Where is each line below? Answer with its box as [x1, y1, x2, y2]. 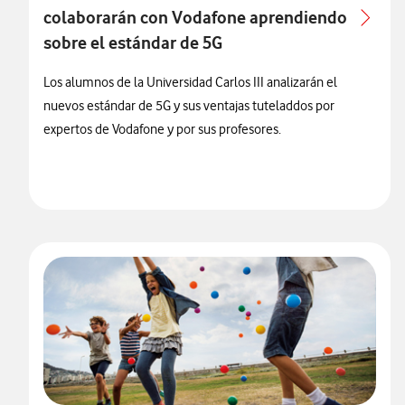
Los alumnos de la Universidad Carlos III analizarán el [43, 74, 337, 90]
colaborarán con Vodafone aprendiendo [43, 7, 347, 28]
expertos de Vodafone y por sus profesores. [43, 121, 281, 137]
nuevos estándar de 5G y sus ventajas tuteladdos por [43, 98, 334, 114]
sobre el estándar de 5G [43, 33, 222, 53]
